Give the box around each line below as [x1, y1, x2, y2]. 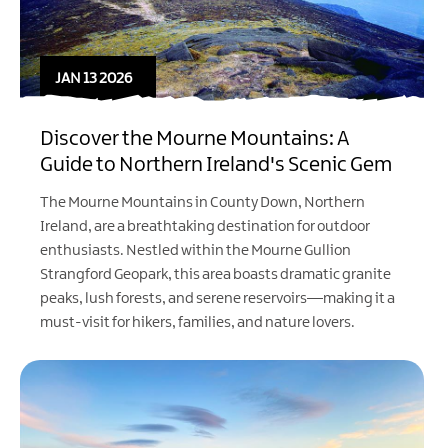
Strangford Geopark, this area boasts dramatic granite [40, 266, 391, 283]
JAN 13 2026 [55, 70, 132, 87]
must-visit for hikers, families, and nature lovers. [40, 314, 355, 331]
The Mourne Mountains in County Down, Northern [40, 194, 365, 211]
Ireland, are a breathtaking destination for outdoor [40, 218, 370, 235]
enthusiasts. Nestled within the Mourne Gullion [40, 242, 351, 259]
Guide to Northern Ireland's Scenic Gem [40, 153, 392, 176]
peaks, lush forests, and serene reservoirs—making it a [40, 290, 395, 307]
